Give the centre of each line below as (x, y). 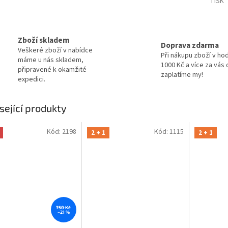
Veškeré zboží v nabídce (55, 51)
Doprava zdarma (190, 45)
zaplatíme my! (182, 75)
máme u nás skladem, (51, 60)
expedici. (32, 80)
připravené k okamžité (52, 70)
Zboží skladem (44, 40)
